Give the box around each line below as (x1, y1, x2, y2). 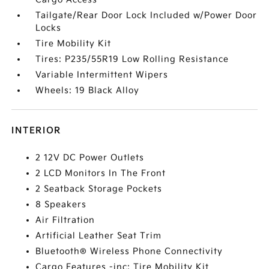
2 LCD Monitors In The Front (35, 168, 166, 178)
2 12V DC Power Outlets (35, 153, 145, 163)
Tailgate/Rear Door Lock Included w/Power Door (35, 10, 258, 20)
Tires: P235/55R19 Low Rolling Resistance (35, 54, 229, 64)
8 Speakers (35, 199, 87, 210)
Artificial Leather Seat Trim (35, 231, 162, 241)
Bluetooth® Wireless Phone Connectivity (35, 246, 223, 256)
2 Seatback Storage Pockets (35, 184, 163, 194)
